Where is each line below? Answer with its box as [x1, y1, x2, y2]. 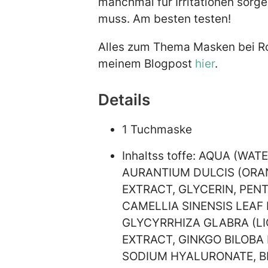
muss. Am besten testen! [98, 11, 267, 26]
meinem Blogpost [98, 56, 195, 71]
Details [98, 90, 157, 109]
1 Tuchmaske [122, 121, 192, 136]
